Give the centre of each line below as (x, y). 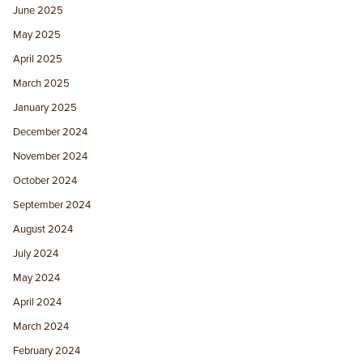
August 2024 (43, 229)
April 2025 (38, 59)
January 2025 (45, 107)
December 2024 (51, 132)
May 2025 (37, 34)
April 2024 (38, 302)
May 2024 (37, 278)
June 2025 (38, 10)
